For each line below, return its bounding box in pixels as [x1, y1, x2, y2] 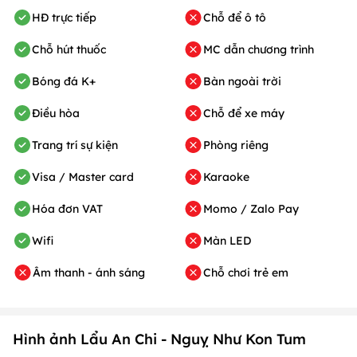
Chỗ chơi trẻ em [203, 202, 288, 217]
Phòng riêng [203, 74, 269, 89]
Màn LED [203, 170, 251, 185]
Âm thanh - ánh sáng [33, 202, 145, 217]
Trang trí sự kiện [32, 74, 118, 89]
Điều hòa [32, 42, 80, 57]
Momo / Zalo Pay [203, 138, 299, 153]
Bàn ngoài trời [203, 10, 281, 25]
